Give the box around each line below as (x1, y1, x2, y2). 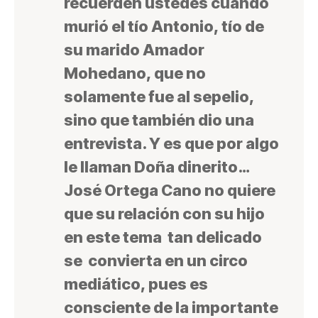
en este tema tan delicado (64, 228, 262, 247)
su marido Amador (64, 40, 204, 60)
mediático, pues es (64, 275, 208, 294)
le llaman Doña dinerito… (64, 158, 249, 177)
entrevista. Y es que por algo (64, 134, 279, 153)
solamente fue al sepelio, (64, 87, 254, 106)
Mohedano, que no (64, 64, 206, 83)
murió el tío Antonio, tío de (64, 17, 264, 36)
